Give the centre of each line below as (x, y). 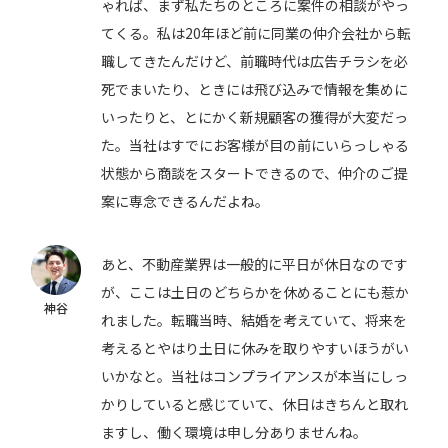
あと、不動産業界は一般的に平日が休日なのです (255, 264)
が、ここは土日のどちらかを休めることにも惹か (255, 292)
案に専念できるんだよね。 (185, 201)
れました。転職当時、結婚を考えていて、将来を (254, 320)
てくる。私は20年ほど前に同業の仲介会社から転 (256, 33)
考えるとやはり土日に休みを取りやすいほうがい (255, 348)
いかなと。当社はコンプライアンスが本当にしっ (255, 376)
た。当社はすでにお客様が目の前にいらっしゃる (255, 145)
